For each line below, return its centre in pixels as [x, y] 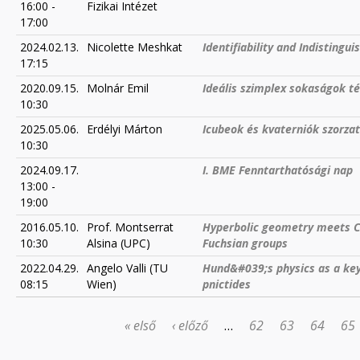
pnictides [227, 284]
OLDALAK [38, 333]
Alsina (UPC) [119, 243]
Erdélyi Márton [125, 129]
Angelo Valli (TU [127, 268]
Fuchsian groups [245, 243]
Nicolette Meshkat [135, 47]
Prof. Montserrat [130, 227]
